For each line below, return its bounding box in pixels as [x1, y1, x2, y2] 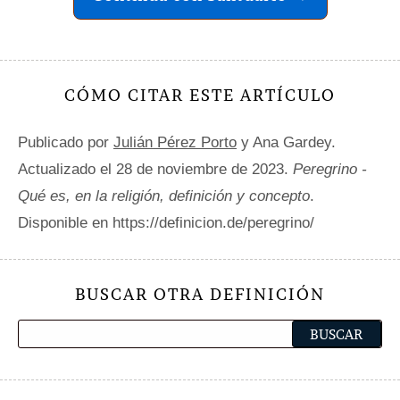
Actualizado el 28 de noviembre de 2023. [18, 160, 293, 178]
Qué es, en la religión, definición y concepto [18, 187, 310, 204]
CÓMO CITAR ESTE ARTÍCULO [64, 84, 336, 105]
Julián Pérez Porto [113, 133, 237, 151]
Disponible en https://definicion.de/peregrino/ [18, 213, 314, 231]
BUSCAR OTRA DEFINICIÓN [75, 283, 325, 304]
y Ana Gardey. [237, 133, 336, 151]
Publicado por [18, 133, 113, 151]
